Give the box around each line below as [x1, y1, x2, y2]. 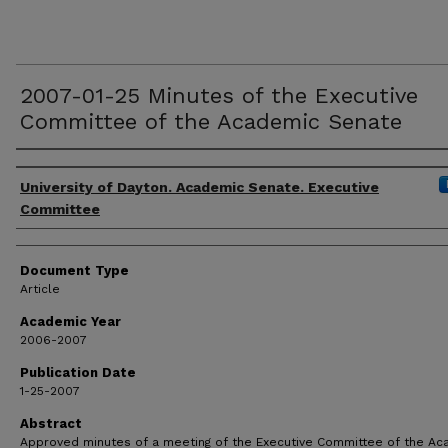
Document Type [20, 263, 129, 278]
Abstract [20, 416, 82, 431]
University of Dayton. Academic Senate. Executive [20, 179, 379, 195]
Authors [16, 155, 92, 182]
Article [20, 282, 60, 296]
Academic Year [20, 314, 121, 329]
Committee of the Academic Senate [20, 109, 402, 134]
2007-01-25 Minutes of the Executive [20, 83, 418, 108]
